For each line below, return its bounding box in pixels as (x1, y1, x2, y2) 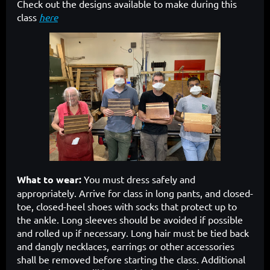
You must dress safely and (84, 172, 195, 185)
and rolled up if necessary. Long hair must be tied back (17, 226, 249, 239)
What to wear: (17, 172, 84, 186)
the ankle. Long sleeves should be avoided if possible (17, 213, 243, 225)
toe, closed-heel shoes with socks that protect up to (17, 199, 237, 212)
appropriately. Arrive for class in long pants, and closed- (17, 186, 253, 199)
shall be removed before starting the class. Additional (17, 253, 245, 265)
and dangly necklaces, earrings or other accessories (17, 239, 234, 252)
